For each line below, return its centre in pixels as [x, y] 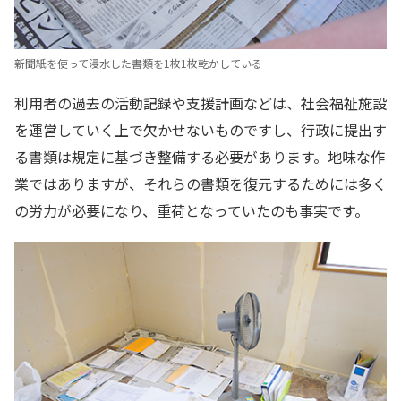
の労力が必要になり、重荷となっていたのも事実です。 [192, 211]
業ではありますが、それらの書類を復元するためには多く [200, 184]
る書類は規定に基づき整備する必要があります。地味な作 [200, 157]
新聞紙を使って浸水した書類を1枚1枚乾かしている [138, 64]
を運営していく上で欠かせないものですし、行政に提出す [200, 130]
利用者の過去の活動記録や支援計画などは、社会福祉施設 [200, 103]
